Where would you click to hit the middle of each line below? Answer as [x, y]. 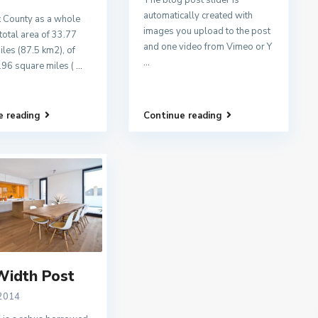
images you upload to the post [207, 32]
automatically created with [198, 16]
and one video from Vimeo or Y [208, 47]
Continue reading [183, 116]
